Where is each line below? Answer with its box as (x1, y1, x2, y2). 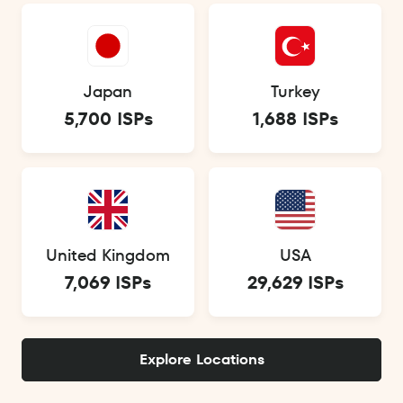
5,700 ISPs (63, 106, 153, 132)
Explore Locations (139, 349, 264, 371)
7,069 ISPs (65, 270, 151, 296)
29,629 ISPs (246, 270, 344, 296)
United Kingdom (46, 244, 170, 267)
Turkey (270, 80, 320, 103)
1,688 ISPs (252, 106, 338, 132)
